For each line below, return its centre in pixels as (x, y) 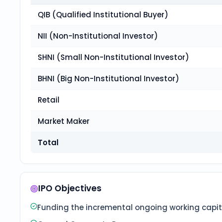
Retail (49, 100)
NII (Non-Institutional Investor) (98, 36)
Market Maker (64, 121)
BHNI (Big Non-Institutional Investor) (109, 79)
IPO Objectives (70, 188)
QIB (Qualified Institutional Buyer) (103, 15)
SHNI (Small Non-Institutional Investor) (113, 57)
